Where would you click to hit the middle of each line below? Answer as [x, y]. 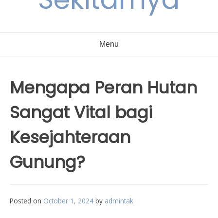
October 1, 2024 [68, 201]
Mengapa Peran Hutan [103, 88]
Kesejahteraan [70, 137]
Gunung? [47, 162]
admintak [119, 201]
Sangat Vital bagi [81, 112]
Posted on [27, 201]
